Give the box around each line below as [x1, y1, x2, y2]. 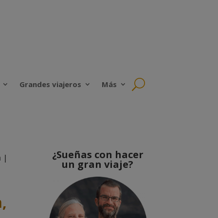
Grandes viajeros [19, 79, 81, 90]
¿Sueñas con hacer [52, 147, 144, 161]
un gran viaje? [62, 157, 134, 171]
